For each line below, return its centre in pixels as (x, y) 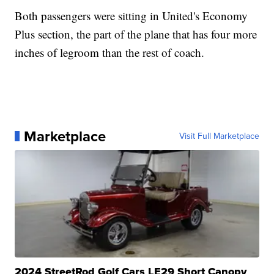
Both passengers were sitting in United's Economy (131, 15)
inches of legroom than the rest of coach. (110, 52)
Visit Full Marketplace (219, 136)
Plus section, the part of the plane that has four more (136, 34)
